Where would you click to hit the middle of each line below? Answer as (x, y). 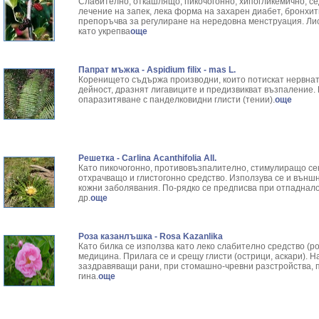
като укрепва (104, 31)
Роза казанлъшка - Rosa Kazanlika (151, 236)
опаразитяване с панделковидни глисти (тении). (177, 100)
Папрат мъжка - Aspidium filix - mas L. (157, 70)
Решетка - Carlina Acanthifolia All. (147, 158)
